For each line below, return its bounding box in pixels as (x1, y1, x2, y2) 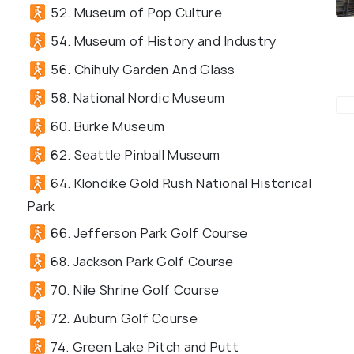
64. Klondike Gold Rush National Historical (47, 174, 311, 192)
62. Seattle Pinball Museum (47, 145, 220, 164)
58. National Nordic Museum (47, 88, 225, 107)
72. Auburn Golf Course (47, 309, 198, 327)
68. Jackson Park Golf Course (47, 252, 234, 270)
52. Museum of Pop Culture (47, 3, 222, 21)
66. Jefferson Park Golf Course (47, 224, 248, 242)
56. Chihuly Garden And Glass (47, 60, 235, 78)
